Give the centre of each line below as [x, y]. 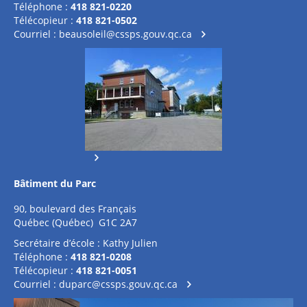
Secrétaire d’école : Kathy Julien [86, 243]
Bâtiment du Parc [55, 183]
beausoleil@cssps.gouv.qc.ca [125, 34]
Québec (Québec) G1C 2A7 [75, 222]
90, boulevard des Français [75, 209]
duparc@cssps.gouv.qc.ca [118, 284]
